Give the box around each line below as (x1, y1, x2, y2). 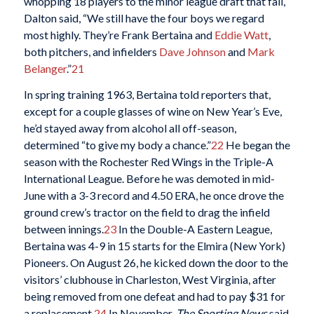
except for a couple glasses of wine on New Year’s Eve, (23, 104, 282, 118)
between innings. (23, 222, 104, 236)
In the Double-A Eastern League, (116, 222, 272, 236)
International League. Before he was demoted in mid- (23, 172, 275, 186)
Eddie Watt (214, 27, 268, 41)
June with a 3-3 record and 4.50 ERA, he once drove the (23, 189, 284, 203)
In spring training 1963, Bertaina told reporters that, (23, 88, 271, 102)
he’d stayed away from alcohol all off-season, (23, 121, 236, 135)
